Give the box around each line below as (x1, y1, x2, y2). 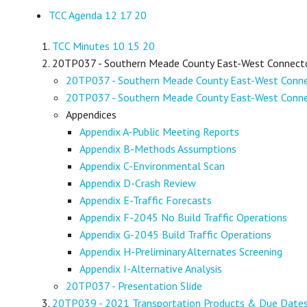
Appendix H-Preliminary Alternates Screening (79, 245, 283, 259)
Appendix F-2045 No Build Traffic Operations (79, 210, 288, 225)
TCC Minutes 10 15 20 (52, 39, 156, 53)
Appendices (66, 108, 117, 122)
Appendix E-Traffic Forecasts (79, 193, 212, 208)
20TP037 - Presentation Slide (66, 279, 203, 293)
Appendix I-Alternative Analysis (79, 262, 223, 276)
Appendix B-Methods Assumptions (79, 142, 237, 156)
